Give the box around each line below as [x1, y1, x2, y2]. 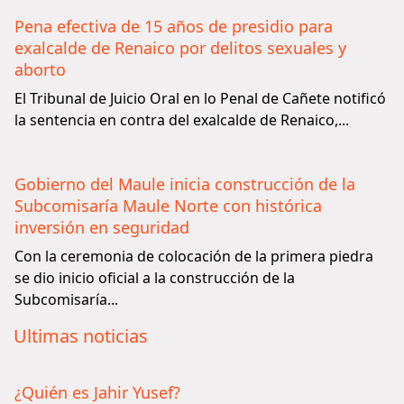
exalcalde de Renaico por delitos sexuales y [14, 37, 346, 59]
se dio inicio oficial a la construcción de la [14, 268, 295, 288]
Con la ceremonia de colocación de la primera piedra [14, 246, 373, 266]
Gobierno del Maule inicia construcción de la [14, 173, 355, 195]
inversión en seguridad [14, 216, 189, 238]
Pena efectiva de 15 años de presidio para [14, 15, 333, 37]
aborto [14, 59, 66, 80]
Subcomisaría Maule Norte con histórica [14, 195, 322, 216]
